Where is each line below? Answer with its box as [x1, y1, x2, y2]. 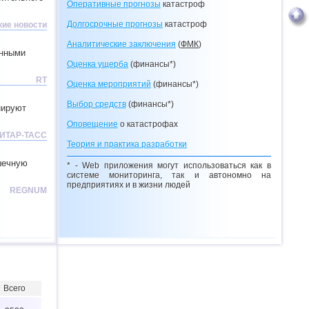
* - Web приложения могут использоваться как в [67, 161, 271, 170]
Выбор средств [67, 99, 126, 109]
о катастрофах [118, 119, 178, 129]
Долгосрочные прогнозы [67, 19, 163, 29]
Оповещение [67, 119, 118, 129]
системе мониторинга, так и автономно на [67, 170, 271, 180]
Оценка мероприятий [67, 79, 151, 89]
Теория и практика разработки [67, 139, 187, 149]
